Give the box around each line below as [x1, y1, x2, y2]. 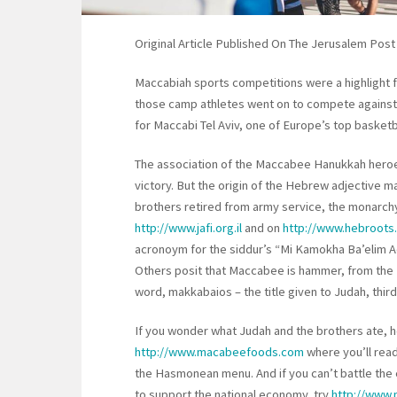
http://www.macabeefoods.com [135, 344, 304, 361]
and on [242, 220, 280, 237]
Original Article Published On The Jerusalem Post [135, 35, 395, 52]
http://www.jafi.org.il [135, 220, 242, 237]
